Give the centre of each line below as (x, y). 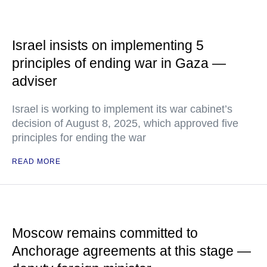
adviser (35, 81)
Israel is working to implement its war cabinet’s (122, 109)
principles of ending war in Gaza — (119, 63)
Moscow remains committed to (105, 233)
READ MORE (36, 162)
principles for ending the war (79, 138)
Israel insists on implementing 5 (108, 45)
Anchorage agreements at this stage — (131, 251)
